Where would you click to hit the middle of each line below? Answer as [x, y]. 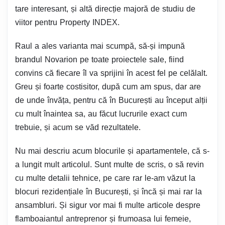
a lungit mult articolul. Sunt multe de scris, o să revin [109, 165]
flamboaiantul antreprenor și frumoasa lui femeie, [103, 219]
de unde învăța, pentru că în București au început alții [111, 100]
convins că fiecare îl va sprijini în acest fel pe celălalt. [111, 73]
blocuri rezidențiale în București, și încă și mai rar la [108, 192]
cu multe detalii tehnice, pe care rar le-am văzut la [105, 178]
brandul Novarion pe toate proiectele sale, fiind [99, 60]
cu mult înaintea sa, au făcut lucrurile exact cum [101, 114]
